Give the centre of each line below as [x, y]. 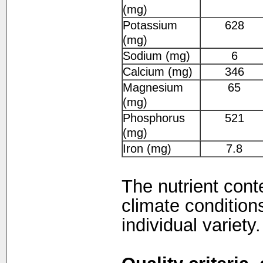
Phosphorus [154, 118]
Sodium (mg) [156, 56]
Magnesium [153, 88]
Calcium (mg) [157, 72]
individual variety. [191, 225]
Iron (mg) [147, 149]
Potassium [150, 26]
